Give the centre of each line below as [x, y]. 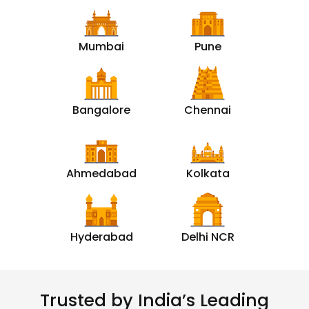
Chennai [208, 110]
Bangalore [101, 110]
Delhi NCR [208, 237]
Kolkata [208, 174]
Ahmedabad [101, 174]
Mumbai [101, 47]
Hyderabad [101, 237]
